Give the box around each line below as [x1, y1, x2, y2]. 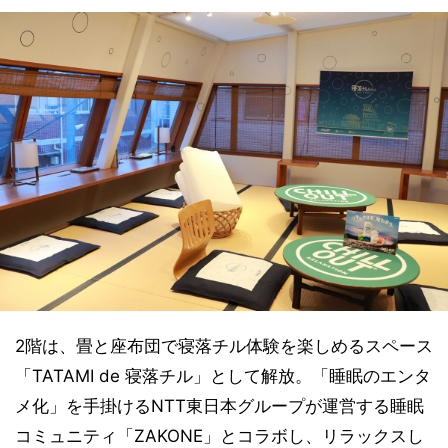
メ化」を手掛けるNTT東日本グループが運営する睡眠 [15, 395, 424, 416]
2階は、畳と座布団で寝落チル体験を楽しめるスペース [15, 335, 433, 356]
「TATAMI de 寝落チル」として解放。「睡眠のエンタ [15, 365, 431, 386]
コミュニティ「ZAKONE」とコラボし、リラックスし [15, 425, 424, 446]
